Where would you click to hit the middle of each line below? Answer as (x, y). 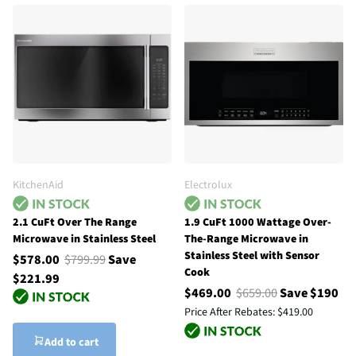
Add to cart (71, 342)
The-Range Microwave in (246, 239)
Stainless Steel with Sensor (252, 255)
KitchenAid (38, 185)
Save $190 (309, 292)
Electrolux (208, 185)
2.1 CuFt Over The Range (75, 222)
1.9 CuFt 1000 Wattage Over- (258, 222)
